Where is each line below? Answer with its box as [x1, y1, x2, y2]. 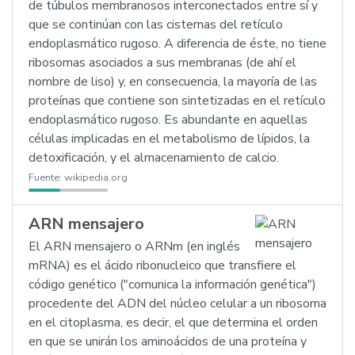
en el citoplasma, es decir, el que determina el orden [29, 314, 318, 331]
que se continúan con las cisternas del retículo [29, 16, 283, 33]
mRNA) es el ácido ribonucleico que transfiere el [29, 257, 296, 274]
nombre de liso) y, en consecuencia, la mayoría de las [29, 73, 317, 90]
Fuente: [29, 170, 64, 185]
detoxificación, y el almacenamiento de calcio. [29, 149, 279, 166]
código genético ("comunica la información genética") [29, 276, 316, 293]
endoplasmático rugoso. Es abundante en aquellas [29, 111, 307, 128]
